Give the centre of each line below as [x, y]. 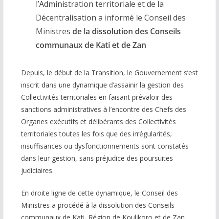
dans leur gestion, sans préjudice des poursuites [97, 158]
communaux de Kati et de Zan [91, 45]
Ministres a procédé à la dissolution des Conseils [98, 205]
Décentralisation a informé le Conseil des [110, 18]
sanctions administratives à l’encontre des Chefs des [103, 109]
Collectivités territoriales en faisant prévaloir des [97, 97]
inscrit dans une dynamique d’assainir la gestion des [102, 85]
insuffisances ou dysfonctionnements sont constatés [105, 146]
